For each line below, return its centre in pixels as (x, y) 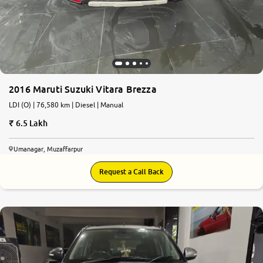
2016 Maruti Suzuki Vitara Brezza (83, 89)
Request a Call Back (131, 171)
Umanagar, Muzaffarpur (48, 149)
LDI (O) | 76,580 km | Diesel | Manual (66, 104)
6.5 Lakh (31, 123)
